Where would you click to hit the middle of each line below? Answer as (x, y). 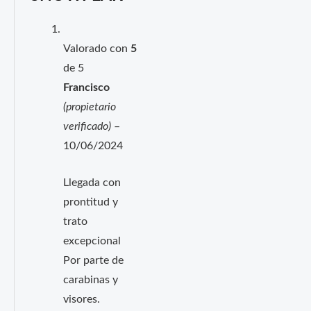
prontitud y (90, 202)
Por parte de (93, 260)
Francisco (86, 87)
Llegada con (92, 183)
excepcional (92, 241)
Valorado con (96, 49)
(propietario (89, 107)
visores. (81, 299)
